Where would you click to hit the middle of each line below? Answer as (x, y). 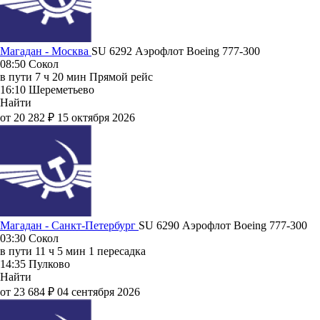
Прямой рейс (121, 76)
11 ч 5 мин (60, 251)
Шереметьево (61, 89)
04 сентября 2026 (99, 291)
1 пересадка (117, 251)
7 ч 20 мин (61, 76)
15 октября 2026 (96, 117)
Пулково (49, 264)
